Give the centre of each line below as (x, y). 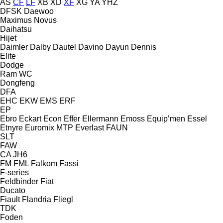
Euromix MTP (49, 127)
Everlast (90, 127)
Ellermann (100, 118)
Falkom (44, 163)
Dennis (144, 47)
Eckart (30, 118)
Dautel (64, 47)
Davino (91, 47)
